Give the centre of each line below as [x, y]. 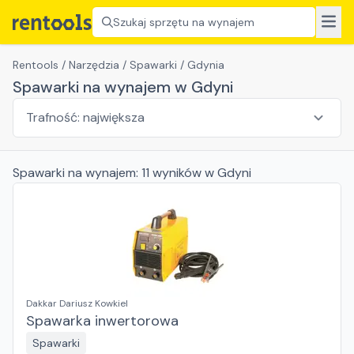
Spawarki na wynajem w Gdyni [123, 87]
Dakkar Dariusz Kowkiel [77, 303]
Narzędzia [94, 65]
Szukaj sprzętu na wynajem [184, 22]
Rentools [36, 65]
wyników [177, 173]
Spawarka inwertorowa [102, 321]
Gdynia [206, 65]
